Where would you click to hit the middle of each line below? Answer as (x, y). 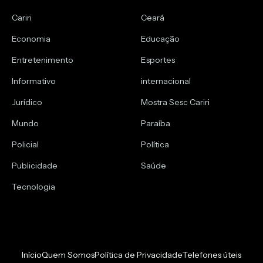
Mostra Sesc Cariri (175, 102)
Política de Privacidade (139, 254)
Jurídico (27, 102)
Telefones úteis (212, 254)
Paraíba (156, 123)
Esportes (158, 60)
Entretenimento (43, 60)
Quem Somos (68, 254)
